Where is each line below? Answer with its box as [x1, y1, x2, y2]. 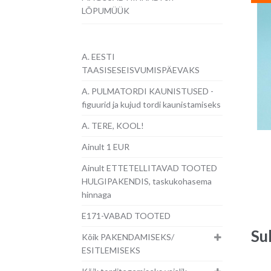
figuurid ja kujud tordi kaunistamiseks [81, 99, 221, 110]
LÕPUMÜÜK [81, 5, 129, 16]
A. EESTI [81, 51, 115, 62]
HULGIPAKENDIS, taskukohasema [81, 176, 212, 187]
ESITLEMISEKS [81, 245, 140, 256]
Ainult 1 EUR [81, 142, 129, 152]
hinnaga [81, 189, 111, 200]
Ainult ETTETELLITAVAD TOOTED [81, 163, 217, 174]
